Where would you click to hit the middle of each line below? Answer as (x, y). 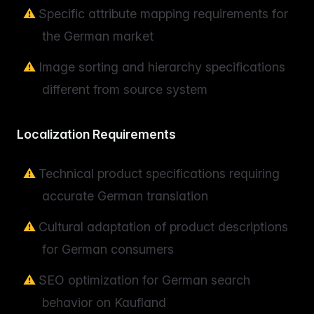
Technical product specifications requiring (159, 173)
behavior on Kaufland (104, 302)
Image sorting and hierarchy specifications (162, 67)
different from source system (125, 89)
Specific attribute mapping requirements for (163, 13)
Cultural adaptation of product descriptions (163, 226)
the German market (98, 36)
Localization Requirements (96, 134)
